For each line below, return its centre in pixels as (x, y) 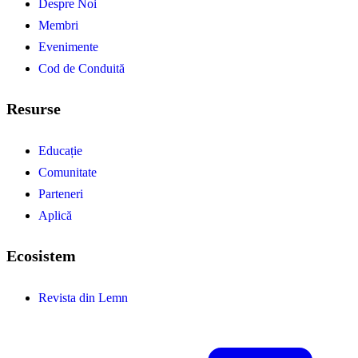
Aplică (55, 215)
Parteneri (61, 193)
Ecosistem (41, 256)
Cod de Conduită (82, 68)
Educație (60, 150)
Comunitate (68, 172)
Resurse (34, 109)
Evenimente (68, 46)
